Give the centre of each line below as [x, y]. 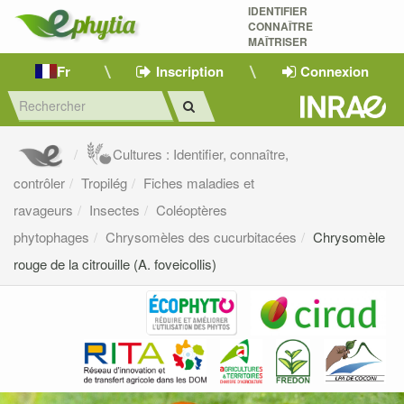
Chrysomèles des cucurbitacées [201, 237]
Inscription [190, 71]
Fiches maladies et [199, 183]
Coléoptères [192, 210]
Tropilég [104, 183]
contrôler [39, 183]
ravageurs [43, 210]
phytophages [51, 237]
